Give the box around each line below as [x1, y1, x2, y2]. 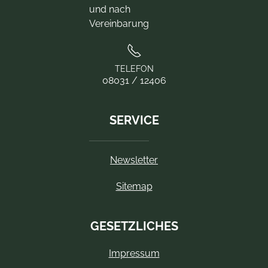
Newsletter [110, 154, 158, 166]
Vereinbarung [89, 17, 149, 29]
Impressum [108, 247, 160, 259]
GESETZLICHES [90, 218, 178, 233]
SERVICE [109, 112, 159, 127]
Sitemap [115, 180, 153, 192]
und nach [89, 3, 130, 15]
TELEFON [114, 63, 154, 74]
